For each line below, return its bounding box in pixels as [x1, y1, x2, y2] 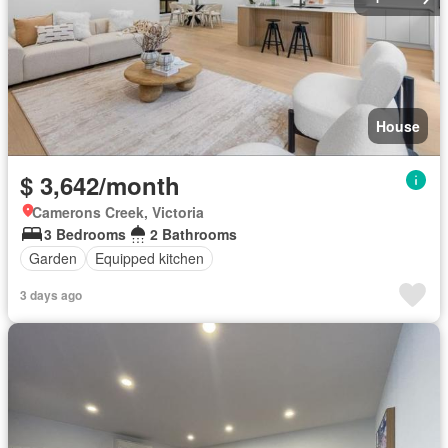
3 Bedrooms [44, 223, 126, 244]
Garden [29, 248, 77, 268]
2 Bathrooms [150, 223, 237, 244]
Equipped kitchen [95, 248, 204, 268]
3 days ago [20, 285, 82, 304]
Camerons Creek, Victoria [32, 201, 204, 222]
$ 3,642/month [20, 167, 180, 202]
